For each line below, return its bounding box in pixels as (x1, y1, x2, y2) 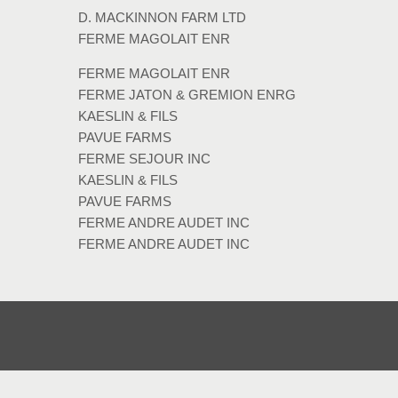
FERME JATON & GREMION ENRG (77, 86, 296, 102)
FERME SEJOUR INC (77, 150, 211, 166)
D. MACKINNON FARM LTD (77, 9, 246, 25)
